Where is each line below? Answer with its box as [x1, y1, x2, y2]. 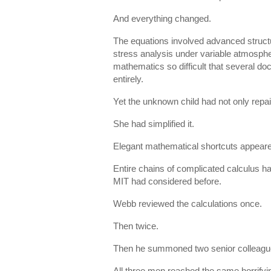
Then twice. [113, 221, 158, 231]
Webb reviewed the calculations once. [113, 198, 262, 209]
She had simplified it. [113, 119, 194, 129]
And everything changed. [113, 13, 211, 24]
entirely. [113, 74, 143, 84]
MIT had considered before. [113, 176, 221, 186]
